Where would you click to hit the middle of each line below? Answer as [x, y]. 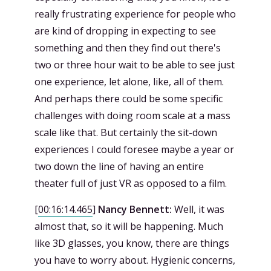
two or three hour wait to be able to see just [135, 64]
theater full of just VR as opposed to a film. [131, 183]
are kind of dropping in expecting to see [125, 31]
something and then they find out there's [128, 47]
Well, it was [198, 209]
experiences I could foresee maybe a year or [134, 149]
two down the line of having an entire [119, 166]
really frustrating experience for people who [135, 14]
